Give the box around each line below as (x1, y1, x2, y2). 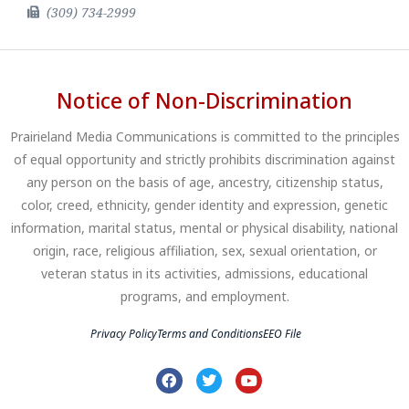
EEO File (262, 325, 301, 341)
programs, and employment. (120, 287, 289, 305)
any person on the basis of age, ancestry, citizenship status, (26, 173, 383, 191)
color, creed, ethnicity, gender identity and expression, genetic (21, 195, 388, 214)
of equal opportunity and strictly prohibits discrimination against (14, 150, 395, 168)
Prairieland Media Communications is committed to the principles (9, 127, 400, 145)
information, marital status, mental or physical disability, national (11, 218, 398, 236)
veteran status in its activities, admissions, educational (41, 264, 368, 282)
